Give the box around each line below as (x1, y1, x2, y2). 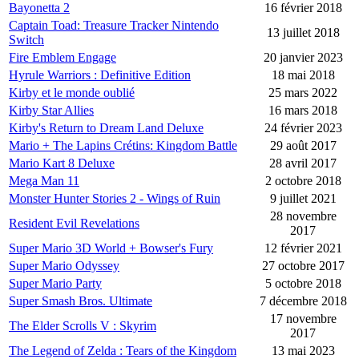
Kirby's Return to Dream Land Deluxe (9, 121, 204, 135)
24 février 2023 (264, 121, 342, 135)
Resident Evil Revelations (9, 216, 139, 231)
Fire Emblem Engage (9, 50, 116, 65)
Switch (9, 33, 44, 47)
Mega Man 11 (9, 174, 79, 188)
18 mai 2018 (271, 68, 335, 83)
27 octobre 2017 (261, 259, 345, 273)
